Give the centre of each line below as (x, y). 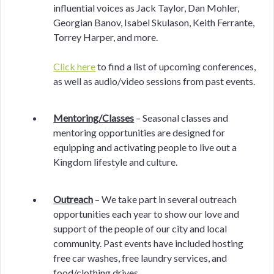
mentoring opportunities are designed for (139, 133)
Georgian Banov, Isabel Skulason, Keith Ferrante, (154, 22)
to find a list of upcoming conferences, (176, 66)
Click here (75, 66)
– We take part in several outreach (165, 199)
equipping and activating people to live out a (145, 147)
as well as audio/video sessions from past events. (154, 81)
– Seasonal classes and (181, 118)
